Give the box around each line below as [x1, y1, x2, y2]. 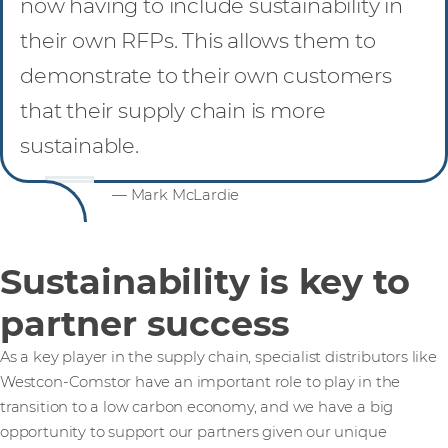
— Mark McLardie [112, 186, 240, 205]
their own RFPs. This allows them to [20, 27, 376, 53]
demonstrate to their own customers [20, 62, 392, 88]
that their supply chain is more [20, 97, 326, 123]
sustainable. [20, 132, 139, 158]
